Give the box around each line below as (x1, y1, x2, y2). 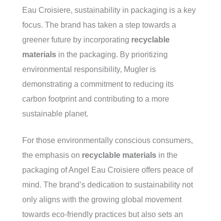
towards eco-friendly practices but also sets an (22, 210, 183, 219)
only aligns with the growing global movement (22, 195, 182, 204)
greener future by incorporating (22, 36, 131, 44)
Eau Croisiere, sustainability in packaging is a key (22, 6, 196, 14)
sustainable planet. (22, 110, 88, 118)
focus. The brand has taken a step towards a (22, 21, 176, 29)
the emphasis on (22, 151, 82, 159)
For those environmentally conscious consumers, (22, 136, 193, 145)
